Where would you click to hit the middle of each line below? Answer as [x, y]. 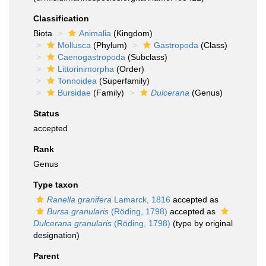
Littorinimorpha [86, 69]
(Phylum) [109, 45]
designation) [56, 235]
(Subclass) [146, 57]
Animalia [95, 33]
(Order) [129, 69]
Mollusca [74, 45]
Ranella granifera [79, 199]
